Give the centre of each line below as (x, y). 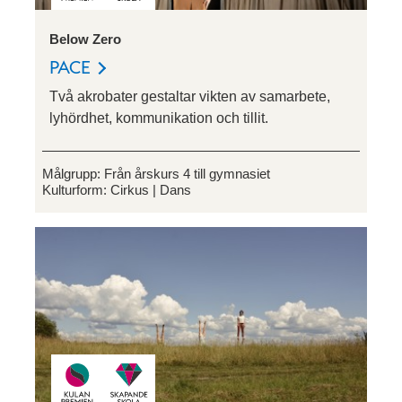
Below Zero (85, 39)
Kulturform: (76, 189)
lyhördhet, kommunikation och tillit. (159, 118)
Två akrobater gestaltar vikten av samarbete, (190, 96)
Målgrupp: (73, 173)
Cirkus (130, 189)
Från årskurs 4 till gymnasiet (187, 173)
